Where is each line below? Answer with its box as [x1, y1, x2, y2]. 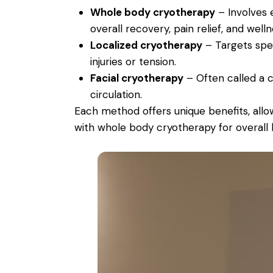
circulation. [90, 87, 142, 101]
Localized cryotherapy [90, 38, 202, 52]
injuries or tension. [90, 54, 176, 68]
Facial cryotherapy [90, 71, 183, 85]
